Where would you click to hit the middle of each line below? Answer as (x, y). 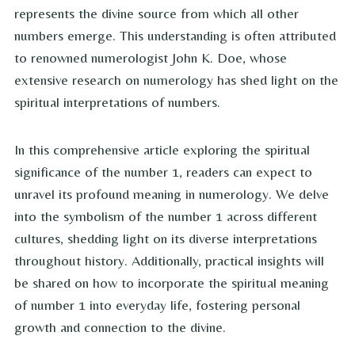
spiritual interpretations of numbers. (117, 102)
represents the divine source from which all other (157, 13)
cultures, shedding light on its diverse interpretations (166, 239)
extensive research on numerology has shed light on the (176, 80)
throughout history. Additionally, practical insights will (169, 261)
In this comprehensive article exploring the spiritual (162, 150)
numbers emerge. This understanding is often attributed (175, 36)
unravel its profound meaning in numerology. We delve (172, 194)
